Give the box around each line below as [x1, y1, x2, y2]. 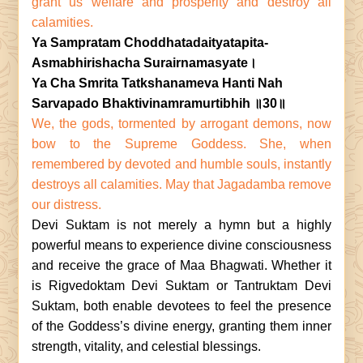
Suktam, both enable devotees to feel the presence [32, 299, 331, 313]
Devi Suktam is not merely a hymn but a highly [32, 218, 331, 232]
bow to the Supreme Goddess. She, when [32, 137, 331, 151]
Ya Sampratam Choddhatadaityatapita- [32, 36, 268, 49]
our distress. [32, 198, 101, 211]
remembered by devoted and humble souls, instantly [32, 157, 331, 171]
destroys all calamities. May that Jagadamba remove [32, 177, 331, 191]
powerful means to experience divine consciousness [32, 238, 331, 252]
